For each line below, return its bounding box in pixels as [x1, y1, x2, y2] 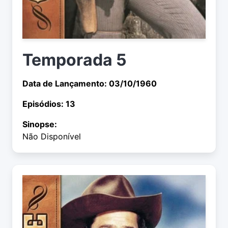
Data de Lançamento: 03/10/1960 [22, 78, 157, 89]
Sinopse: [22, 119, 57, 130]
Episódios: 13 [22, 99, 75, 109]
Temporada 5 [22, 50, 127, 70]
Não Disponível [22, 131, 81, 142]
